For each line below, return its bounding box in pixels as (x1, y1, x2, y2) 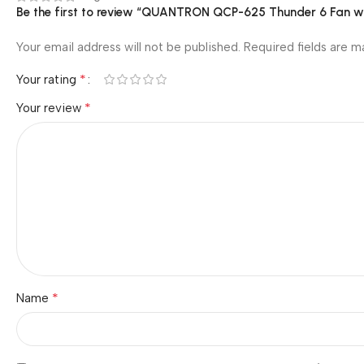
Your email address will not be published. (16, 39, 240, 54)
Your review (16, 100, 84, 115)
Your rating (16, 71, 80, 87)
